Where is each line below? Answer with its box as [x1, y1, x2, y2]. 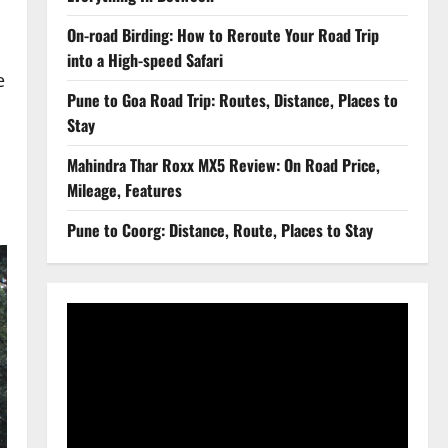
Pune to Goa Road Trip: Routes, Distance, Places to [66, 88, 398, 112]
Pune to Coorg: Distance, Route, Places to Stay [66, 218, 373, 242]
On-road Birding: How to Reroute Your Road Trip [66, 23, 379, 47]
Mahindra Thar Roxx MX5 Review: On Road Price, [66, 153, 380, 177]
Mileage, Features [66, 178, 182, 202]
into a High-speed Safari [66, 48, 223, 72]
